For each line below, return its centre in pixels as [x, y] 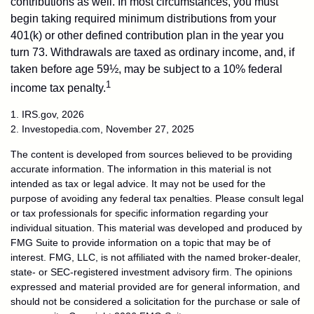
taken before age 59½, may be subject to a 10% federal [146, 69]
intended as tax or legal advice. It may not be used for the [138, 184]
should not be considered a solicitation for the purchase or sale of [155, 302]
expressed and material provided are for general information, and [155, 287]
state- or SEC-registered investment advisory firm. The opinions [151, 272]
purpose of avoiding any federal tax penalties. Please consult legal [157, 199]
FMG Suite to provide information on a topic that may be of [141, 243]
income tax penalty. [58, 88]
